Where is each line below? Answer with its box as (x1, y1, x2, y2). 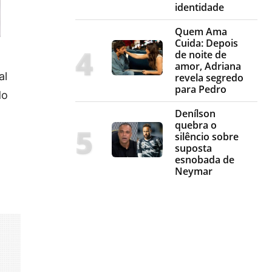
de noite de (175, 48, 226, 62)
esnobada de (175, 153, 234, 167)
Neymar (175, 165, 212, 178)
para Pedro (175, 83, 226, 97)
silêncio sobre (175, 130, 239, 144)
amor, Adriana (175, 59, 241, 73)
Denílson (175, 107, 216, 121)
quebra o (175, 118, 217, 132)
